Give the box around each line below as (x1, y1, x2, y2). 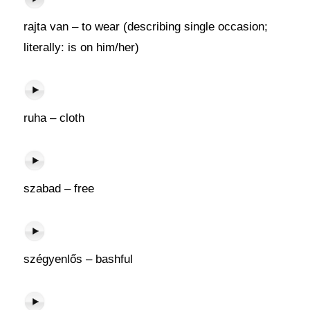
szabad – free (23, 182, 94, 195)
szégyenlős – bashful (23, 253, 133, 266)
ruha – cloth (23, 111, 84, 125)
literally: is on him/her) (23, 41, 139, 54)
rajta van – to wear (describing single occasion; (23, 20, 268, 33)
